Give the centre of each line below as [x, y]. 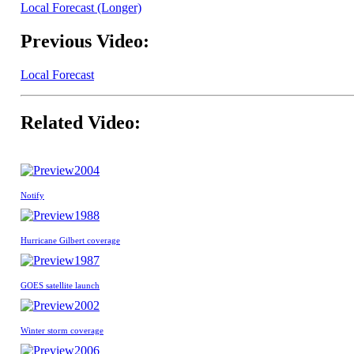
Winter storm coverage [62, 330]
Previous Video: [85, 41]
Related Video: [81, 122]
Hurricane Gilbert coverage [70, 240]
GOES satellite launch [60, 285]
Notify [32, 195]
